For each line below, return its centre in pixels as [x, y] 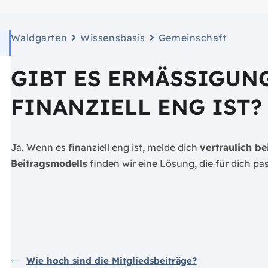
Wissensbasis [113, 37]
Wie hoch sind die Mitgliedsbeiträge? [111, 260]
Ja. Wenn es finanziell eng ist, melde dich [105, 147]
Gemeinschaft [192, 37]
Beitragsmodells [49, 163]
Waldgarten [39, 37]
